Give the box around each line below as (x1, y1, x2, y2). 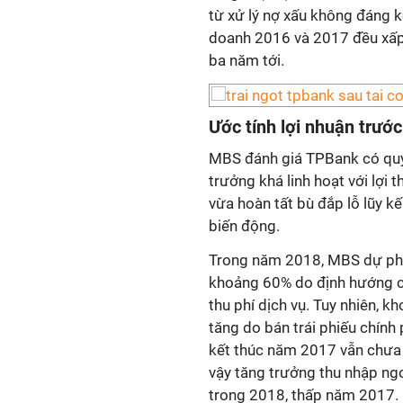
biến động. (209, 217, 280, 235)
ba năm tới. (209, 51, 284, 69)
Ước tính (209, 116, 276, 138)
